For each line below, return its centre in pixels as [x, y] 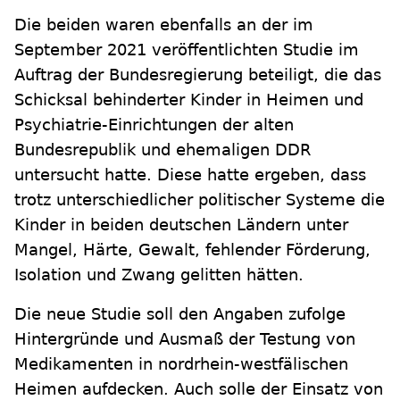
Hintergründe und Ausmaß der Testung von [185, 339]
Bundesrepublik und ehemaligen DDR [163, 150]
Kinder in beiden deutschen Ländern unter [181, 225]
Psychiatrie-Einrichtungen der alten [154, 125]
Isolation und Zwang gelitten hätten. [159, 275]
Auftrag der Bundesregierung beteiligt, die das [198, 75]
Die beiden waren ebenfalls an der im [164, 25]
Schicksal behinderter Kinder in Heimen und [189, 100]
